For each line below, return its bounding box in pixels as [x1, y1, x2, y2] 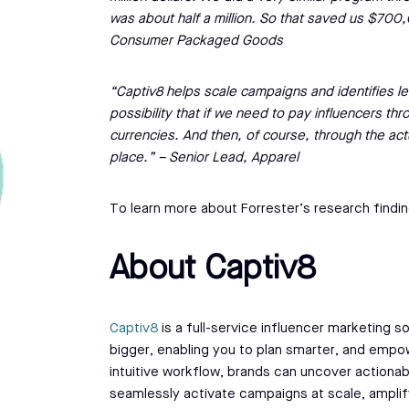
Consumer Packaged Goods [110, 34, 287, 48]
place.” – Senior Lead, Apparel [110, 151, 302, 165]
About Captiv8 [110, 253, 316, 287]
